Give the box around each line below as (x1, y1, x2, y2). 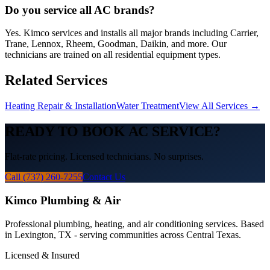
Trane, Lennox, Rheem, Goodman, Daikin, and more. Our (5, 39, 227, 49)
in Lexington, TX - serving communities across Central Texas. (5, 229, 241, 240)
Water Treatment (116, 101, 179, 111)
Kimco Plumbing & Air (5, 193, 121, 207)
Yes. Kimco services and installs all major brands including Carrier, (5, 28, 259, 39)
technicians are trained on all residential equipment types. (5, 49, 221, 60)
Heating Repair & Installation (5, 101, 116, 111)
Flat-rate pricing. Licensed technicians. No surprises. (5, 151, 204, 162)
